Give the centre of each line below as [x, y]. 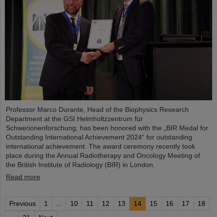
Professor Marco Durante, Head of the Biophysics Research [97, 110]
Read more [23, 177]
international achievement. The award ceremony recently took [101, 147]
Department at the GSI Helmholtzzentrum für [74, 119]
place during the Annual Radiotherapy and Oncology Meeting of [103, 156]
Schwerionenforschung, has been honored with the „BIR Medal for [107, 128]
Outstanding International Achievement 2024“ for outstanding [99, 137]
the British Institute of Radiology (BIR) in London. [80, 165]
